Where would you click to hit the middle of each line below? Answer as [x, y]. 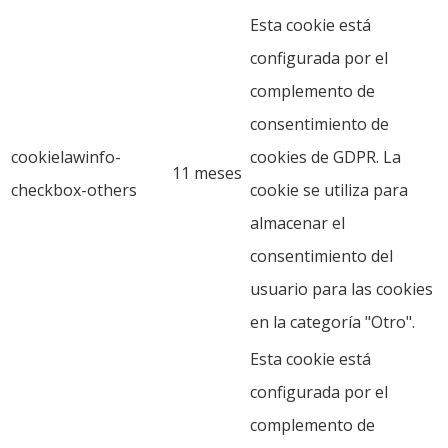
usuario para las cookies [341, 288]
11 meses [207, 172]
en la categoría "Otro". [332, 321]
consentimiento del [321, 255]
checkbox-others [74, 189]
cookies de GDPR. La [325, 156]
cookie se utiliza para [329, 189]
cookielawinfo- [66, 156]
